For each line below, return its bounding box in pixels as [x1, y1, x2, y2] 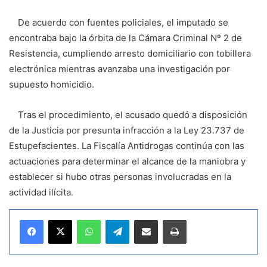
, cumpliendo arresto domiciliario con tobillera [58, 47, 251, 59]
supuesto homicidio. [9, 78, 94, 90]
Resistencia [9, 47, 58, 59]
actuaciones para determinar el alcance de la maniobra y [9, 155, 246, 167]
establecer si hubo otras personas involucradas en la [9, 170, 231, 182]
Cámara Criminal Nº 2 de [138, 32, 242, 44]
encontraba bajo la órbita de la [9, 32, 138, 44]
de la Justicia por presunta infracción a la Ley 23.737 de [9, 124, 244, 136]
